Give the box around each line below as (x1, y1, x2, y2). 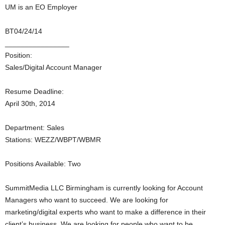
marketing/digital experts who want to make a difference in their (5, 208, 206, 216)
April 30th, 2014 (5, 99, 55, 107)
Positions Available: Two (5, 160, 81, 168)
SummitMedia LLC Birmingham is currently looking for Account (5, 184, 203, 192)
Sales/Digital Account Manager (5, 63, 102, 71)
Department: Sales (5, 124, 64, 132)
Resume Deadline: (5, 87, 64, 95)
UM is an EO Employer (5, 3, 77, 11)
